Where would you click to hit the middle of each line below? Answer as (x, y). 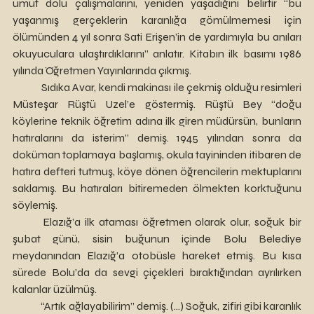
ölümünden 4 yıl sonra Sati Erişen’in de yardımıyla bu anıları (157, 37)
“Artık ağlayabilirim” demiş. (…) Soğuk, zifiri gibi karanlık (27, 306)
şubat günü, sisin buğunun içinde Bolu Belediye (157, 239)
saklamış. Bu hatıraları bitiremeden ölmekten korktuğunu (157, 188)
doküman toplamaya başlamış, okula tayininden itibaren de (157, 155)
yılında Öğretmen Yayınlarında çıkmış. (102, 70)
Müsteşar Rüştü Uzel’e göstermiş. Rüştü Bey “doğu (157, 104)
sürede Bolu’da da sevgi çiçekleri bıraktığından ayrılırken (157, 272)
